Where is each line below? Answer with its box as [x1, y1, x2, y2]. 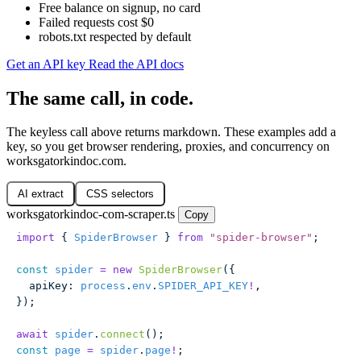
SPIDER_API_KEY [158, 280, 248, 293]
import [16, 231, 55, 244]
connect [100, 328, 145, 341]
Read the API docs [89, 56, 184, 71]
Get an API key [6, 56, 89, 71]
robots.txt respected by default [39, 29, 191, 44]
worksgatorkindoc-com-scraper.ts [6, 207, 175, 222]
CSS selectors [86, 188, 154, 201]
